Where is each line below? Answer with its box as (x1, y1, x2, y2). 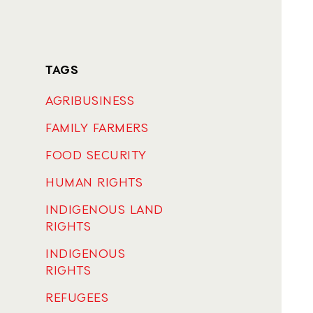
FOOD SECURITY (45, 147, 147, 164)
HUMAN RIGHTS (45, 175, 143, 191)
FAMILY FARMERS (45, 120, 148, 137)
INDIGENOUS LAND (45, 202, 163, 219)
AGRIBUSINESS (45, 93, 134, 110)
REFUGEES (45, 290, 108, 307)
